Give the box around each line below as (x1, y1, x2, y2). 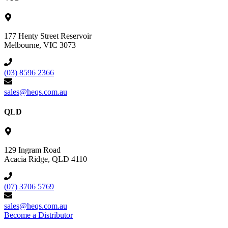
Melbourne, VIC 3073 (4, 40, 76, 49)
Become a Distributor (4, 211, 73, 220)
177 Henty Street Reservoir (4, 31, 92, 40)
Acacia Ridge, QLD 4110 (4, 155, 87, 164)
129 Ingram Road (4, 146, 61, 155)
